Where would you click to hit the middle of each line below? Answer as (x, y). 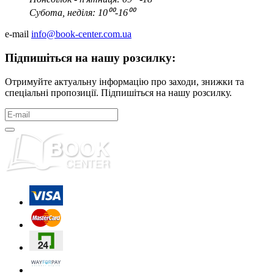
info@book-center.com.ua (81, 34)
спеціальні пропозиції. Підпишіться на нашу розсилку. (118, 92)
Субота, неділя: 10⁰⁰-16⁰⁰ (82, 13)
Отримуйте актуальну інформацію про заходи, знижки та (124, 81)
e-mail (17, 34)
